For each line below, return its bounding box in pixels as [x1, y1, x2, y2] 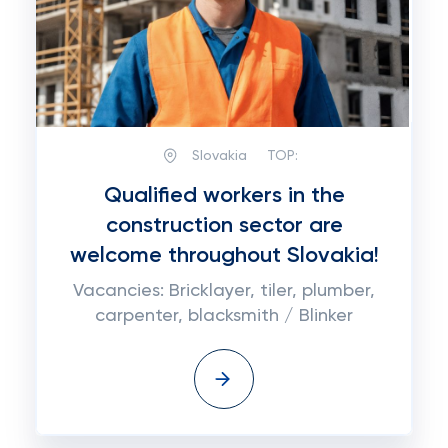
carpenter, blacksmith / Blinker [95, 307, 353, 325]
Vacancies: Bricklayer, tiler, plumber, [73, 282, 375, 300]
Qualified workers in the [103, 185, 345, 207]
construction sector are [105, 215, 343, 237]
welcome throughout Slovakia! [69, 245, 379, 267]
